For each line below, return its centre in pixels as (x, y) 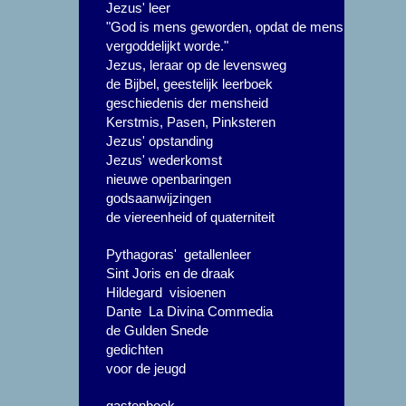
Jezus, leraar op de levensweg (196, 65)
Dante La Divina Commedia (189, 311)
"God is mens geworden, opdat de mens (225, 27)
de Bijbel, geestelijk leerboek (189, 84)
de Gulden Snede (157, 330)
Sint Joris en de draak (170, 273)
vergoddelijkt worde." (167, 46)
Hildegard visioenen (166, 292)
